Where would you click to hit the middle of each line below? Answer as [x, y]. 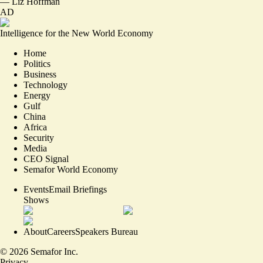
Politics [37, 64]
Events [36, 189]
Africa [35, 127]
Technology [45, 85]
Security [39, 138]
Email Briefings [78, 189]
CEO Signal [46, 159]
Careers [61, 232]
